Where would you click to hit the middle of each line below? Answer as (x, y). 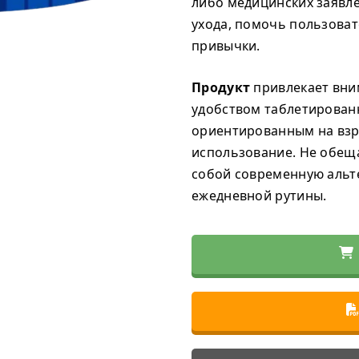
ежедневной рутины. (259, 196)
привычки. (226, 46)
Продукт (221, 87)
